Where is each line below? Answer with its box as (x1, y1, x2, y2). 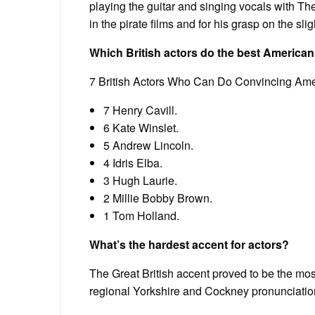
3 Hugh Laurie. (103, 172, 177, 188)
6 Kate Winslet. (103, 119, 179, 136)
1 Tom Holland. (103, 207, 179, 224)
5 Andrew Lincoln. (103, 136, 193, 153)
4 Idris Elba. (103, 154, 162, 171)
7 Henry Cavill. (103, 101, 177, 118)
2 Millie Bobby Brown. (103, 189, 212, 206)
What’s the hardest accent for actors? (89, 236, 289, 252)
